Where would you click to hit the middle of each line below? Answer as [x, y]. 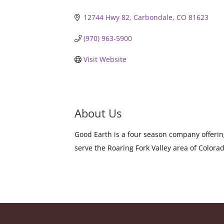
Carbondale [153, 17]
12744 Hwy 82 [106, 17]
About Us [98, 113]
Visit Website [105, 59]
